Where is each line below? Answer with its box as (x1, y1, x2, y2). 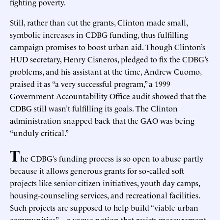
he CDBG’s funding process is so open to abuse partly (20, 152, 203, 164)
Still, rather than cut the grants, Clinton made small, (10, 16, 188, 27)
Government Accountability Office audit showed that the (10, 90, 206, 101)
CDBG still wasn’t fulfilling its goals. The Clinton (10, 102, 178, 113)
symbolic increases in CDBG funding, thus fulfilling (10, 28, 188, 40)
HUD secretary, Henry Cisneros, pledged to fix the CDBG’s (10, 53, 209, 64)
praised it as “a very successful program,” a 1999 (10, 78, 170, 89)
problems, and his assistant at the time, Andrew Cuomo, (10, 65, 201, 77)
